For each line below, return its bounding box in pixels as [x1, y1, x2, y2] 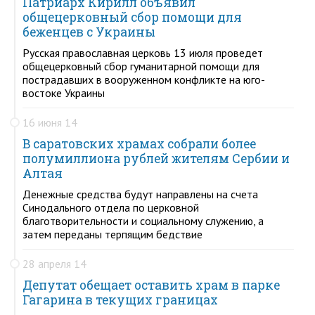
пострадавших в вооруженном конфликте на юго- [22, 72, 265, 86]
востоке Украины [22, 85, 105, 100]
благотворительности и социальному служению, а [22, 213, 264, 228]
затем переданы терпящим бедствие [22, 226, 202, 241]
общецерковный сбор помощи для [22, 8, 242, 25]
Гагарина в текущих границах [22, 291, 218, 308]
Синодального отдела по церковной [22, 200, 199, 214]
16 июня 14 [22, 115, 77, 129]
